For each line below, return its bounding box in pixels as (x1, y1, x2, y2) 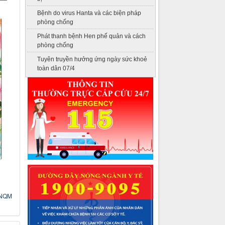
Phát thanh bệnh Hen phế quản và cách (37, 33, 146, 40)
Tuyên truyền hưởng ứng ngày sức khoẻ (37, 56, 148, 63)
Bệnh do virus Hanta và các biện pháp (37, 10, 142, 17)
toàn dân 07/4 (37, 65, 75, 72)
